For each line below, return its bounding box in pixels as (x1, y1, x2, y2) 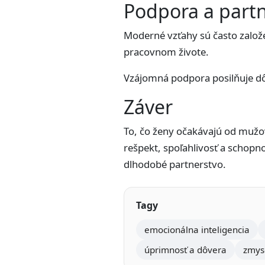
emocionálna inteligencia (144, 224, 250, 235)
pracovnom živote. (124, 45, 209, 59)
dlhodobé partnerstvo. (124, 157, 226, 171)
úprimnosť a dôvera (144, 244, 227, 256)
